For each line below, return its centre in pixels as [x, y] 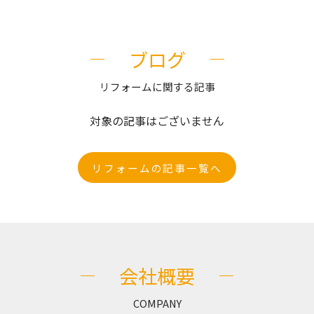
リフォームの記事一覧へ [157, 168]
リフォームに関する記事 [157, 86]
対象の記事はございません [157, 120]
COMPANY [157, 303]
